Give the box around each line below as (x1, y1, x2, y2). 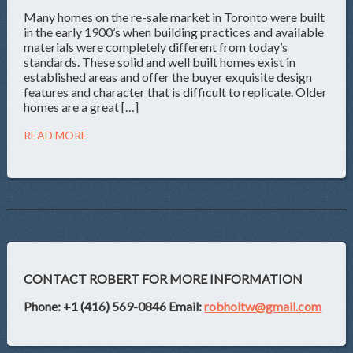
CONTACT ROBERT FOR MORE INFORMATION (24, 271, 303, 287)
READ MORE (24, 128, 88, 142)
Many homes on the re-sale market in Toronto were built (24, 9, 325, 24)
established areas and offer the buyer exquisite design (24, 69, 313, 84)
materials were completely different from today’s (24, 39, 288, 54)
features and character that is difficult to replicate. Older (24, 84, 328, 99)
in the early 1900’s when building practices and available (24, 24, 325, 39)
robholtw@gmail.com (204, 299, 322, 314)
